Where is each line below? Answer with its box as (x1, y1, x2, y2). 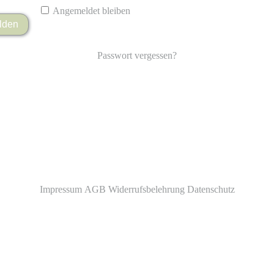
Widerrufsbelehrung (108, 183, 185, 194)
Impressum (39, 183, 82, 194)
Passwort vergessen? (97, 50, 177, 61)
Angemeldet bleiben (52, 5, 130, 16)
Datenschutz (187, 183, 235, 194)
